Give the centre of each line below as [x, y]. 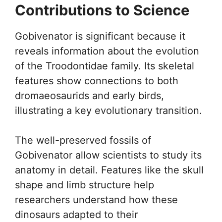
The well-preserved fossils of [83, 140]
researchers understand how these [96, 200]
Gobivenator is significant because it [100, 36]
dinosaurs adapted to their [76, 215]
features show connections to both [97, 81]
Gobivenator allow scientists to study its [108, 155]
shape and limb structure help [84, 185]
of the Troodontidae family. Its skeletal [105, 66]
